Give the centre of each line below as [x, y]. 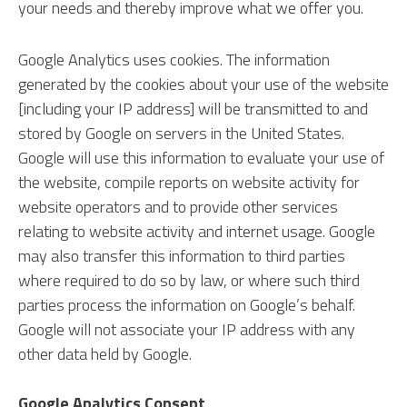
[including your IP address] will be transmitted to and [193, 109]
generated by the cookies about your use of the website [203, 84]
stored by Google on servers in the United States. [181, 133]
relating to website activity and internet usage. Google [197, 231]
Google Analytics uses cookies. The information [174, 60]
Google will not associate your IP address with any [187, 329]
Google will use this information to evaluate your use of [201, 158]
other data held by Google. [105, 354]
